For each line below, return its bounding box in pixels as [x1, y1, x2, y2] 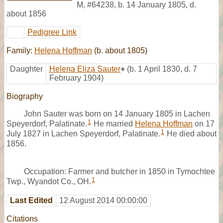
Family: [6, 46, 34, 55]
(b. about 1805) [92, 46, 147, 55]
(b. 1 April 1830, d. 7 [127, 64, 197, 73]
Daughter [10, 64, 43, 73]
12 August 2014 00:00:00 [59, 196, 147, 205]
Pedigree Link [27, 27, 77, 36]
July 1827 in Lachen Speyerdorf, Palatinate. [6, 129, 160, 138]
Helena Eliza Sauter [49, 64, 120, 73]
